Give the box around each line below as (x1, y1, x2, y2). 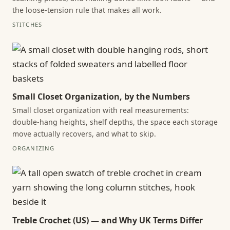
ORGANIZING (12, 144, 55, 152)
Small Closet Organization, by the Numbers (12, 90, 190, 102)
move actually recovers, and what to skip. (12, 128, 156, 139)
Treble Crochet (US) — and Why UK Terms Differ (12, 214, 203, 226)
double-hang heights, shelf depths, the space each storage (12, 117, 218, 127)
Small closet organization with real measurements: (12, 105, 189, 115)
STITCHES (12, 21, 42, 29)
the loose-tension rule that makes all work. (12, 5, 162, 15)
